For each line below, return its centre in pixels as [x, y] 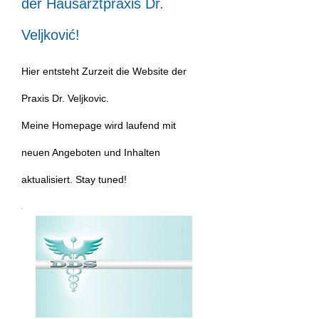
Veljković [48, 35]
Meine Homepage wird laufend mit [99, 125]
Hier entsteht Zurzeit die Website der [104, 71]
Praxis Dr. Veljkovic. [65, 98]
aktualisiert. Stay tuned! [74, 179]
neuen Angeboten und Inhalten [91, 152]
